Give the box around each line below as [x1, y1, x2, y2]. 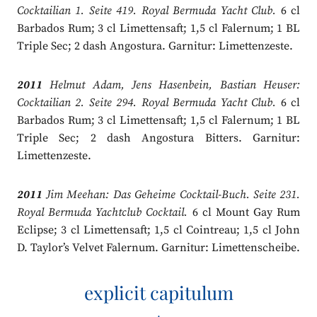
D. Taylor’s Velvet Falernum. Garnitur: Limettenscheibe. [16, 241, 300, 255]
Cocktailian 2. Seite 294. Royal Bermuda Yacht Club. [16, 96, 277, 110]
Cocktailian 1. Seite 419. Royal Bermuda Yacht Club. [16, 4, 277, 18]
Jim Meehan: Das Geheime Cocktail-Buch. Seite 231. [42, 188, 301, 202]
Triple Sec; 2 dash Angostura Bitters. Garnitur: [16, 131, 301, 146]
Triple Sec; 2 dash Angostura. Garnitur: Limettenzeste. [16, 39, 293, 54]
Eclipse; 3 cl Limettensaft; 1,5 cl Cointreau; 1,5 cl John [16, 223, 301, 238]
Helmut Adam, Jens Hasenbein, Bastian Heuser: [42, 78, 301, 93]
